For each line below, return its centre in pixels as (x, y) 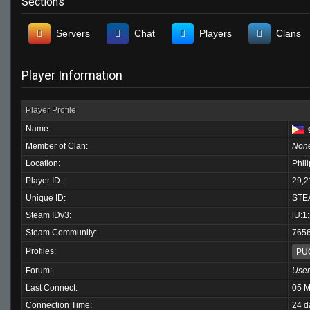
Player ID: (44, 181)
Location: (43, 163)
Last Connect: (52, 288)
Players (216, 33)
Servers (73, 33)
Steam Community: (61, 232)
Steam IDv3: (48, 215)
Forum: (39, 271)
